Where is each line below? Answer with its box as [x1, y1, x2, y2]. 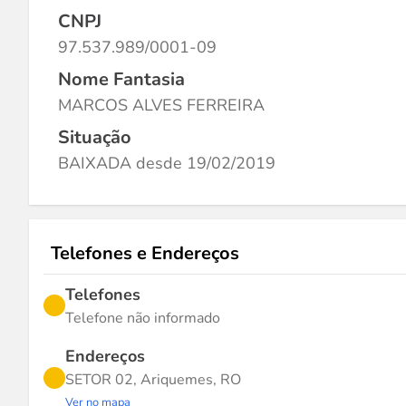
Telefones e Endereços [51, 241, 239, 266]
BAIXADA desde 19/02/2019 [58, 152, 275, 174]
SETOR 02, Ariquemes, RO [65, 370, 241, 390]
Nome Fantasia [58, 67, 185, 92]
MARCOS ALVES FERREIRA [58, 94, 265, 116]
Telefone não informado [65, 308, 220, 328]
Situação [58, 125, 131, 150]
